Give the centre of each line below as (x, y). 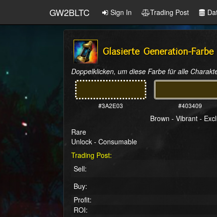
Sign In (121, 12)
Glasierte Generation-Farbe (158, 52)
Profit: (83, 200)
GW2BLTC (70, 12)
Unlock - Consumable (104, 141)
